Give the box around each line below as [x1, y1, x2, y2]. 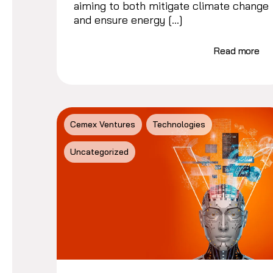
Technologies [152, 119, 206, 130]
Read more [214, 44, 260, 57]
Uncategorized [70, 146, 129, 158]
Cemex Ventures [70, 119, 136, 130]
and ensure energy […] [74, 12, 183, 27]
